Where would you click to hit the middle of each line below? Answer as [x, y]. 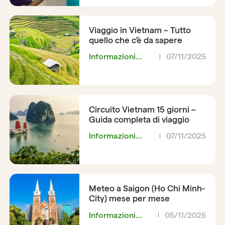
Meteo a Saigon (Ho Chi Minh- [147, 189]
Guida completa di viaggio [139, 119]
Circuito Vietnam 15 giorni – [142, 109]
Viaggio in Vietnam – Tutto [140, 30]
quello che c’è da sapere [135, 40]
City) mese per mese [129, 199]
